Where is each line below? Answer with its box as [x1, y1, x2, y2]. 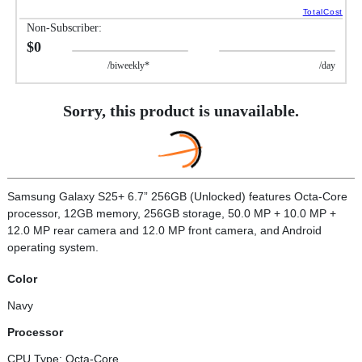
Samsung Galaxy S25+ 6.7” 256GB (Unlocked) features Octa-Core [7, 190, 347, 203]
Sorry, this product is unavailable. [63, 102, 299, 120]
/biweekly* [105, 60, 148, 71]
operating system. [7, 241, 99, 254]
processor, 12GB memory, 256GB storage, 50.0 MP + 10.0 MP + [7, 207, 336, 220]
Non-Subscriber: [27, 22, 102, 34]
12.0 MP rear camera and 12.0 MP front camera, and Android [7, 224, 322, 237]
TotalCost [302, 7, 343, 16]
